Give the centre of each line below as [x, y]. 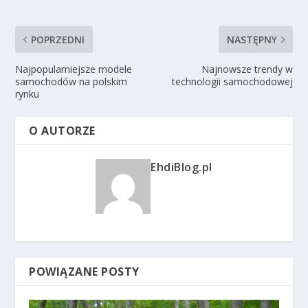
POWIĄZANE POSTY [84, 272]
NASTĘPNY [252, 40]
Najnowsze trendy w [247, 69]
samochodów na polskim [71, 82]
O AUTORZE [62, 131]
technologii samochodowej [232, 82]
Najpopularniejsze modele [74, 69]
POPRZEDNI [58, 40]
